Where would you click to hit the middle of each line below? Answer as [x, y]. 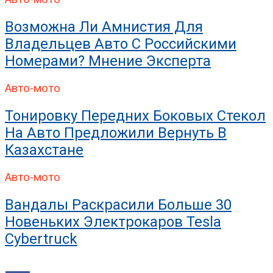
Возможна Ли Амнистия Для [104, 27]
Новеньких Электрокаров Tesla [113, 222]
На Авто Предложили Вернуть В [116, 133]
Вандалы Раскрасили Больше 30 [118, 204]
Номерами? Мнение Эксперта [108, 61]
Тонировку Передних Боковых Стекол [135, 116]
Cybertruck [41, 239]
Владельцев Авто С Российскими [121, 44]
